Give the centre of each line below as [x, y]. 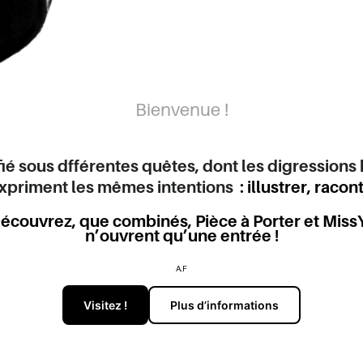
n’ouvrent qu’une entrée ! [181, 236]
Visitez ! [105, 305]
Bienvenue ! [181, 110]
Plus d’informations [224, 305]
